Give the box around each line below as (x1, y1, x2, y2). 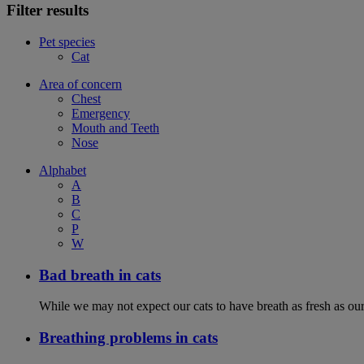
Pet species (39, 34, 95, 49)
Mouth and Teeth (71, 120, 159, 135)
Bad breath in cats (39, 266, 161, 284)
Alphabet (39, 162, 86, 177)
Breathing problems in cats (39, 329, 218, 347)
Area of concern (39, 76, 122, 91)
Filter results (6, 2, 89, 19)
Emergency (71, 106, 130, 120)
